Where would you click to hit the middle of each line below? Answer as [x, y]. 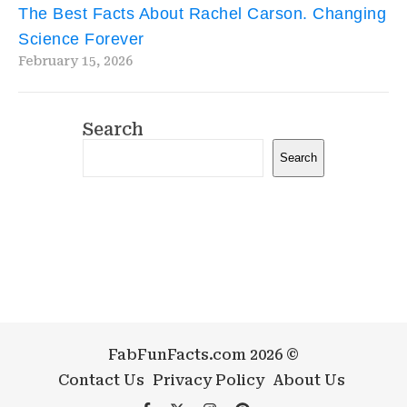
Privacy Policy [208, 380]
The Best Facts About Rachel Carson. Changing [202, 13]
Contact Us [101, 380]
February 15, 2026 [75, 60]
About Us [308, 380]
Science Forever [81, 39]
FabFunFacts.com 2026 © [203, 354]
